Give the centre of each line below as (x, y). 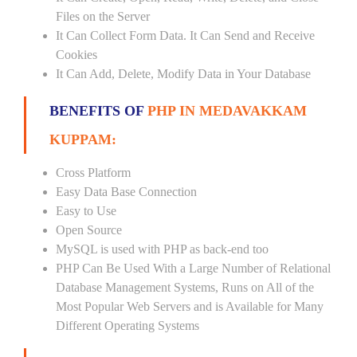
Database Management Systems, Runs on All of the (185, 287)
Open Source (89, 230)
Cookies (76, 55)
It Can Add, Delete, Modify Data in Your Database (183, 74)
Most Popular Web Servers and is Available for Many (190, 306)
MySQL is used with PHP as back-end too (162, 249)
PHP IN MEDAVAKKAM (227, 111)
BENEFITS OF (98, 111)
